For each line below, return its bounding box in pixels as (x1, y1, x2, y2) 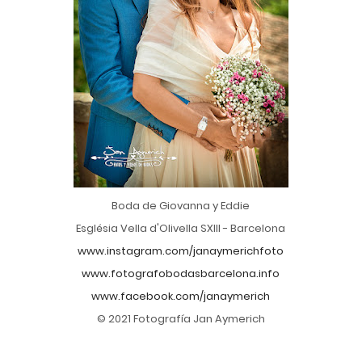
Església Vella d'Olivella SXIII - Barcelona (76, 221, 286, 236)
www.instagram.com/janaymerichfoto (78, 243, 284, 259)
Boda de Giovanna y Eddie (112, 198, 250, 213)
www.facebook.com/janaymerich (91, 288, 271, 304)
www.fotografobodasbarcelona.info (82, 266, 280, 281)
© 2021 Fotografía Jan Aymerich (96, 311, 265, 326)
